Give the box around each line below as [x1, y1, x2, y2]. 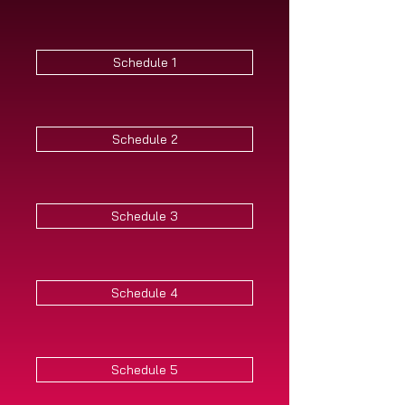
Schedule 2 [111, 131, 178, 147]
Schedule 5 [111, 362, 178, 378]
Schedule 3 [111, 208, 178, 224]
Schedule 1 [113, 54, 176, 71]
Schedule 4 [111, 285, 178, 301]
